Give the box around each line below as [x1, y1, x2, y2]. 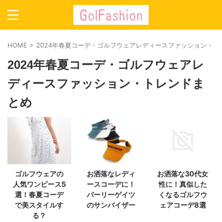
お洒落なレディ [86, 169, 135, 178]
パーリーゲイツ [86, 190, 135, 199]
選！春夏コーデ [15, 190, 64, 199]
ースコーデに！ [86, 179, 135, 188]
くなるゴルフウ [158, 190, 207, 199]
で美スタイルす [15, 200, 64, 209]
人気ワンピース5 [12, 179, 66, 188]
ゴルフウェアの [15, 169, 64, 178]
